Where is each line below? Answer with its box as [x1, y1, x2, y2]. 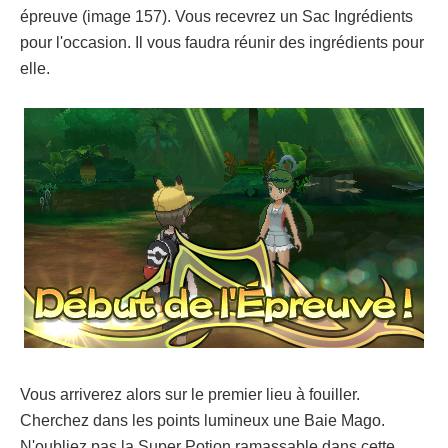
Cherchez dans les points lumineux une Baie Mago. [20, 411, 385, 429]
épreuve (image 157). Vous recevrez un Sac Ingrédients [20, 7, 413, 25]
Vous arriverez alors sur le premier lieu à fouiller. [20, 385, 360, 403]
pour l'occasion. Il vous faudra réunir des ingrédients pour [20, 33, 424, 51]
